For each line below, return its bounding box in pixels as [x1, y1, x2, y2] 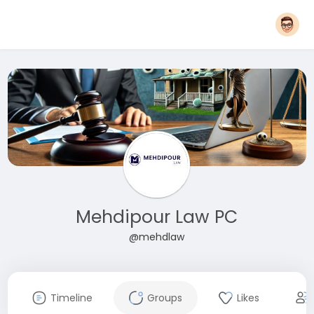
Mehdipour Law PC [76, 204, 238, 229]
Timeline [50, 290, 93, 305]
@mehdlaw [129, 229, 185, 244]
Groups [146, 290, 182, 305]
